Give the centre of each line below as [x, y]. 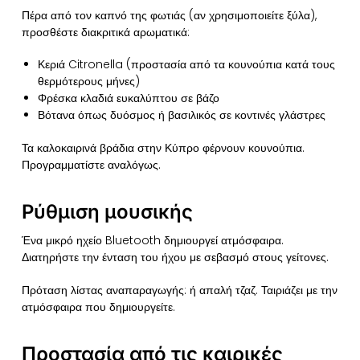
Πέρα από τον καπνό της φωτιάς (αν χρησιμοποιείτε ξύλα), [169, 16]
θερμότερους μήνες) [88, 82]
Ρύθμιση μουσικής [107, 212]
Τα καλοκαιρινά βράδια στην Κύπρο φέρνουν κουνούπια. [163, 148]
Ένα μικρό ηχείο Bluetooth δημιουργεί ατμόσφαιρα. [152, 241]
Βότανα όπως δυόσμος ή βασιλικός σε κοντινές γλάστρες [181, 115]
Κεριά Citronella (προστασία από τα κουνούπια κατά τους [186, 65]
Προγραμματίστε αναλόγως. [91, 165]
